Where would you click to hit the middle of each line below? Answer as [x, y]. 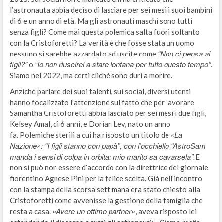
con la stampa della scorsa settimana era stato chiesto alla [105, 189]
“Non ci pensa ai [184, 53]
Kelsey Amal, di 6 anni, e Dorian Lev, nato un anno [90, 124]
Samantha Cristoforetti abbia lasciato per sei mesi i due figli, [108, 113]
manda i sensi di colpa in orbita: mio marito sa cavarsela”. [102, 156]
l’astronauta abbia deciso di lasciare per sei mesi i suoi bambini [111, 10]
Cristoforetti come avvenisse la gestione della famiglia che [106, 200]
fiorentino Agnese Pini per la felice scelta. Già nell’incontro [106, 178]
